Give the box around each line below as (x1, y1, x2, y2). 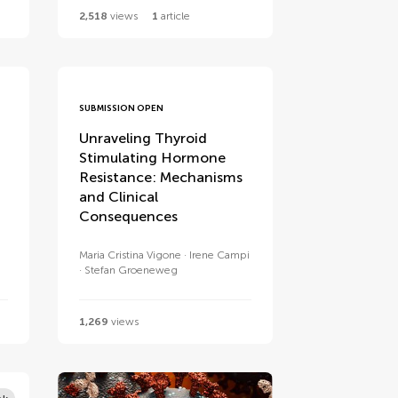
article (158, 10, 191, 23)
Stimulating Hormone (79, 149, 227, 167)
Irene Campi (189, 249, 251, 262)
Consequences (79, 208, 179, 226)
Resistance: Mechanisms (79, 169, 243, 187)
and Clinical (79, 188, 159, 206)
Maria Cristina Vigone (79, 249, 182, 262)
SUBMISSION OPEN (79, 103, 164, 115)
